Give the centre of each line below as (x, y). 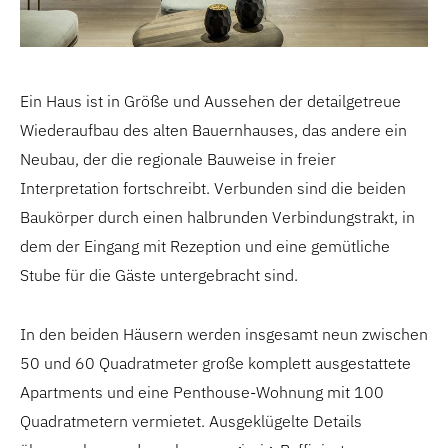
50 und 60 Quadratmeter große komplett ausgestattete (215, 363)
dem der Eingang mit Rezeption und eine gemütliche (205, 246)
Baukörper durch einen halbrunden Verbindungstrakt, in (217, 217)
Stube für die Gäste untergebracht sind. (159, 275)
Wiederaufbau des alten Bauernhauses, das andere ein (213, 130)
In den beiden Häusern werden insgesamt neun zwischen (224, 334)
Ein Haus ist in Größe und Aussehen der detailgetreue (210, 101)
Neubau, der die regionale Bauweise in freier (178, 159)
